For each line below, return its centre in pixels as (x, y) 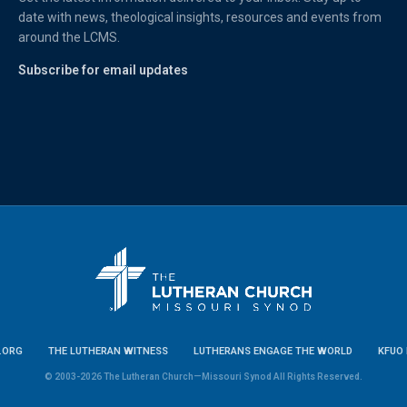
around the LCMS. (69, 37)
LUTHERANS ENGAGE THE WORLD (273, 351)
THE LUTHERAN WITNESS (108, 351)
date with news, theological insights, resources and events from (200, 17)
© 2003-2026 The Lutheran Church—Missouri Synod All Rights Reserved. (203, 376)
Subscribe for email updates (103, 70)
